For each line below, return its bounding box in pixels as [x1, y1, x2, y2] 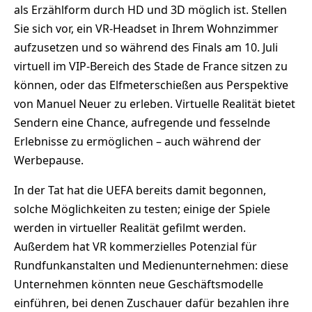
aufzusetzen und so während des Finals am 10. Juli [14, 39, 278, 55]
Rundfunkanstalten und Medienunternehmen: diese [14, 257, 288, 273]
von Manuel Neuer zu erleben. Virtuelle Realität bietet [14, 95, 295, 111]
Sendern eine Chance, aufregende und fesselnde [14, 114, 270, 130]
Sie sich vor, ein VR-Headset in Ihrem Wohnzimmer [14, 20, 279, 36]
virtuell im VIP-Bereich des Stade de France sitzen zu [14, 58, 288, 74]
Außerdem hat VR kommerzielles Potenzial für [14, 238, 257, 254]
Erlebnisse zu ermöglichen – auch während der [14, 133, 261, 149]
